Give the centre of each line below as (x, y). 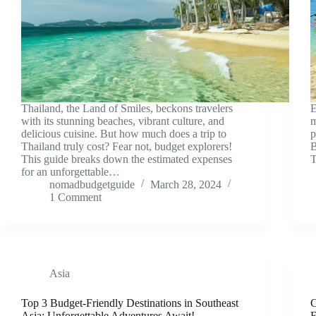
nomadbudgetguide (92, 184)
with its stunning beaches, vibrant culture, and (123, 121)
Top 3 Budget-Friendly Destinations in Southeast (130, 303)
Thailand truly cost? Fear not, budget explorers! (127, 146)
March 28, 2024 (186, 184)
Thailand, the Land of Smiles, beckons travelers (127, 108)
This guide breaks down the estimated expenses (127, 159)
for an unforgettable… (71, 171)
